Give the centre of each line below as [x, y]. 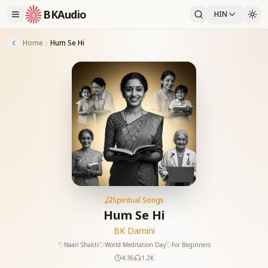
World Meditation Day [135, 245]
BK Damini [134, 231]
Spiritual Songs [138, 200]
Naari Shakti [81, 245]
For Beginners [191, 245]
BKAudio [65, 14]
